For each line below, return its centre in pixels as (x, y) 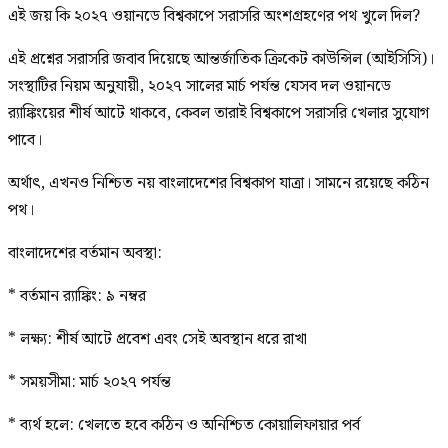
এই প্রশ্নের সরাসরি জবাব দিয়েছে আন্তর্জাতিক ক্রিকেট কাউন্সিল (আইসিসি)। (221, 59)
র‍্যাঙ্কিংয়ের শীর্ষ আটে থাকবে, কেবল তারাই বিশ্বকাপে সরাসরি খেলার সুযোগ (218, 113)
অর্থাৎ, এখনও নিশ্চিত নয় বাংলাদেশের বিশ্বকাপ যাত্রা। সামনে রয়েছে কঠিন (218, 183)
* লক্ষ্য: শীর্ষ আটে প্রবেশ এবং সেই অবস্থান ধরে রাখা (157, 339)
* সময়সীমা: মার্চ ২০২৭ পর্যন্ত (89, 382)
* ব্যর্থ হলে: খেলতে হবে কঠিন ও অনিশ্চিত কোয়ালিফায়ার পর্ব (184, 425)
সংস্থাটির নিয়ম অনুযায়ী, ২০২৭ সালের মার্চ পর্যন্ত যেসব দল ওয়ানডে (199, 86)
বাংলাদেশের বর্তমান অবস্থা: (85, 253)
